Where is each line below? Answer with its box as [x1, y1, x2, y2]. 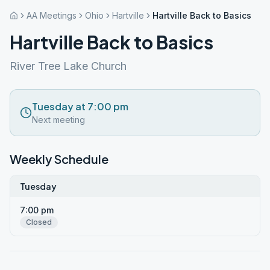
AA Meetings [27, 10, 77, 20]
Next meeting [32, 115, 85, 125]
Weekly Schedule [10, 151, 108, 166]
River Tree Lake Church [10, 60, 127, 72]
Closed [26, 218, 52, 227]
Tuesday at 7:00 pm [32, 100, 128, 113]
